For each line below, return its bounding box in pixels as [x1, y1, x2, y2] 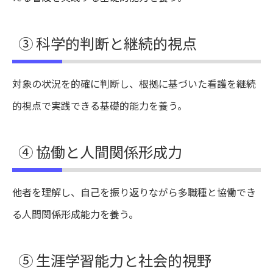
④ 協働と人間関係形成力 [18, 141, 182, 162]
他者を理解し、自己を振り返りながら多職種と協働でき [12, 185, 256, 199]
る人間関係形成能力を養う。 [12, 207, 138, 221]
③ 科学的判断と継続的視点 [18, 32, 197, 54]
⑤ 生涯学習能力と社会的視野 [18, 249, 211, 271]
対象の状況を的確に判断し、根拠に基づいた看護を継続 [12, 76, 256, 91]
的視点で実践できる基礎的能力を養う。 [12, 98, 187, 113]
